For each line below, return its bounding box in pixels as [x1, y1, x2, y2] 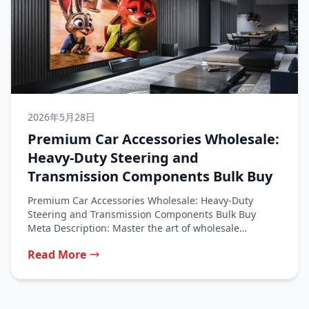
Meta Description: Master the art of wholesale [28, 221, 239, 235]
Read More [28, 247, 86, 262]
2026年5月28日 [28, 110, 95, 123]
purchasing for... [28, 235, 103, 248]
